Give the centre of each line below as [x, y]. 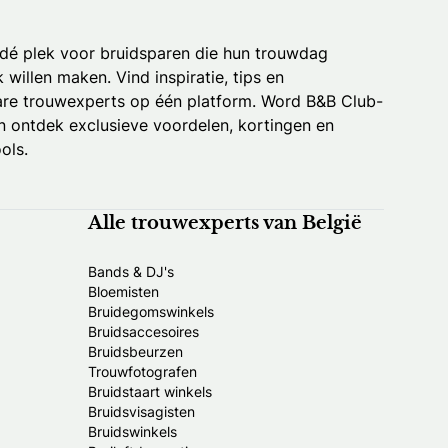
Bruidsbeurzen [135, 352]
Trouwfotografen [142, 372]
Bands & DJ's [131, 272]
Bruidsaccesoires [143, 332]
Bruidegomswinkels [151, 312]
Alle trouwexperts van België [225, 224]
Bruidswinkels [132, 432]
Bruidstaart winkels [150, 392]
